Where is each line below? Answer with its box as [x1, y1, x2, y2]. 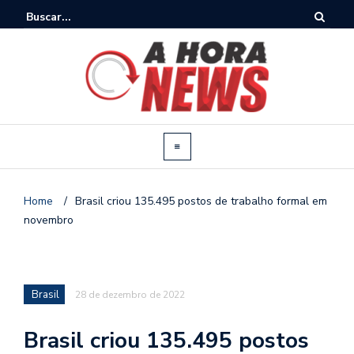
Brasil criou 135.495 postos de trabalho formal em [75, 193, 327, 209]
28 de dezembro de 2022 [75, 288, 185, 301]
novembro [24, 212, 73, 228]
